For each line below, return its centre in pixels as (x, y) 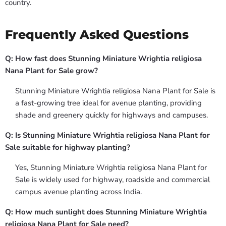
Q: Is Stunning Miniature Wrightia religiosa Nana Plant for (107, 135)
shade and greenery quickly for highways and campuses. (111, 115)
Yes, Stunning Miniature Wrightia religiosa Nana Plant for (111, 168)
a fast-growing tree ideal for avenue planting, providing (108, 103)
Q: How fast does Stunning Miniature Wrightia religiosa (103, 59)
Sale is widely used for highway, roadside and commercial (112, 180)
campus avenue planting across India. (78, 192)
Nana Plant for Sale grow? (51, 71)
